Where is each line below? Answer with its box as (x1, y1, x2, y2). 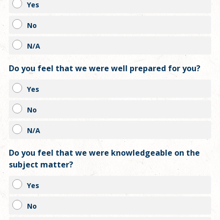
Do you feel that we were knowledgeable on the (9, 147, 200, 158)
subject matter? (9, 159, 73, 170)
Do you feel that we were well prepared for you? (9, 62, 200, 74)
